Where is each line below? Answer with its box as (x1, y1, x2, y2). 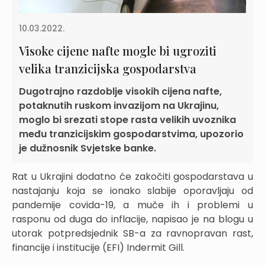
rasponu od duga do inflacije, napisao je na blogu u (12, 212, 253, 226)
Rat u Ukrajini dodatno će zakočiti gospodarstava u (12, 169, 253, 183)
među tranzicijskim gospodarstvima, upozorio (19, 127, 244, 141)
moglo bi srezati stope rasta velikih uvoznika (19, 112, 236, 127)
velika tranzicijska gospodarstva (19, 60, 196, 76)
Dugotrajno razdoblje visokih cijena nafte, (19, 84, 222, 98)
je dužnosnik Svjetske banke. (19, 141, 156, 155)
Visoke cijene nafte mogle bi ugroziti (19, 42, 216, 59)
